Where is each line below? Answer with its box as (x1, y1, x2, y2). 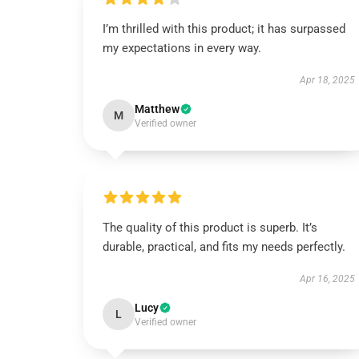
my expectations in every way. (103, 41, 261, 55)
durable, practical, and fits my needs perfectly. (103, 240, 345, 254)
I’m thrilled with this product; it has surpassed (103, 22, 345, 36)
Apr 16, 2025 (299, 273, 355, 284)
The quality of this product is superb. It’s (103, 220, 317, 235)
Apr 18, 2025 (299, 75, 355, 86)
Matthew (135, 103, 179, 115)
